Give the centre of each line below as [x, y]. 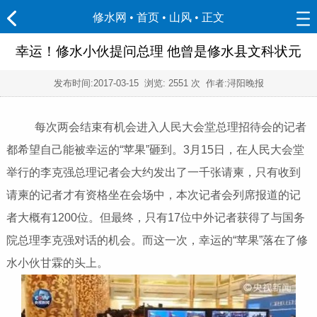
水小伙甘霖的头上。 [57, 263]
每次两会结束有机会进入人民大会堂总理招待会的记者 [159, 127]
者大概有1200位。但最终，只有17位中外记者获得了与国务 [155, 218]
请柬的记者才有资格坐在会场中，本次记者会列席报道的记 [153, 195]
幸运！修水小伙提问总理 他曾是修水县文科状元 [158, 51]
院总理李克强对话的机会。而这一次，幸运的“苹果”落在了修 [157, 241]
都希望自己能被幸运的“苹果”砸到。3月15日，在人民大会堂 [155, 150]
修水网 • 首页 [126, 17]
